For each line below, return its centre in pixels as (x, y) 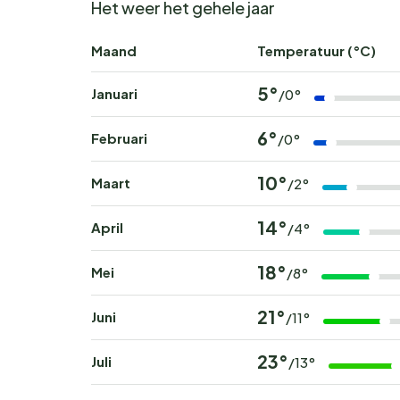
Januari (114, 94)
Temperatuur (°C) (317, 51)
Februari (119, 138)
